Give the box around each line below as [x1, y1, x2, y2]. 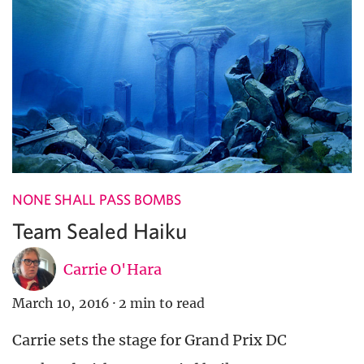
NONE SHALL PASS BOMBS [12, 191, 182, 209]
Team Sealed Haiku [12, 218, 187, 244]
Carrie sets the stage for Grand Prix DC [12, 331, 287, 350]
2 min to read [118, 295, 206, 312]
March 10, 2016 [12, 295, 110, 312]
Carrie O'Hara [63, 259, 162, 279]
